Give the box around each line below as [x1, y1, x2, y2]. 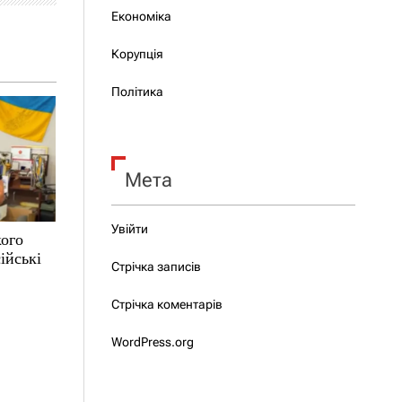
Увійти [110, 222, 148, 236]
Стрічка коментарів [110, 297, 223, 311]
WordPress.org [110, 335, 194, 349]
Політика [110, 84, 163, 99]
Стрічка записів [110, 259, 201, 274]
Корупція [110, 47, 163, 61]
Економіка [110, 9, 171, 23]
